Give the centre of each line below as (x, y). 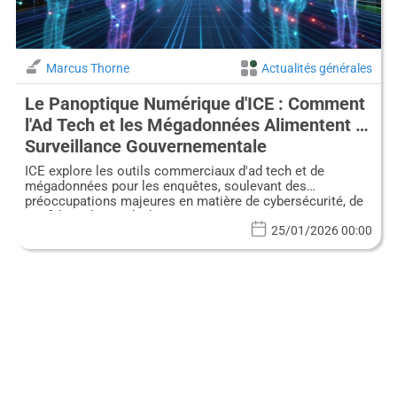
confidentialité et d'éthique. (105, 216)
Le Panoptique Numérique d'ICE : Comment (195, 103)
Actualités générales (317, 68)
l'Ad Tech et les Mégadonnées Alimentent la (197, 125)
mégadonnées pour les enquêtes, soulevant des (165, 186)
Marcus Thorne (87, 68)
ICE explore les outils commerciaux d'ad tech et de (174, 171)
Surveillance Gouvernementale (145, 146)
